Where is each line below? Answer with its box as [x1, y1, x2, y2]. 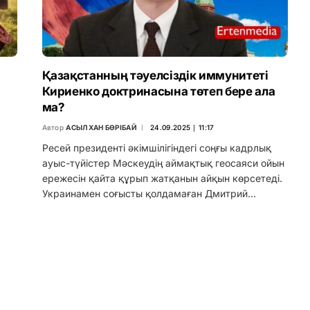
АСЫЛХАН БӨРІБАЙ [66, 123, 137, 132]
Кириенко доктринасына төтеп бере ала [42, 84, 275, 99]
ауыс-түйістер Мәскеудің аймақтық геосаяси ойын [42, 157, 284, 170]
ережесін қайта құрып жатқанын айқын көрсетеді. [42, 172, 282, 185]
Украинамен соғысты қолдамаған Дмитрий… [42, 188, 256, 200]
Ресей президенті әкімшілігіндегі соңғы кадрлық [42, 142, 271, 154]
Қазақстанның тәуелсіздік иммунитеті [42, 69, 268, 83]
